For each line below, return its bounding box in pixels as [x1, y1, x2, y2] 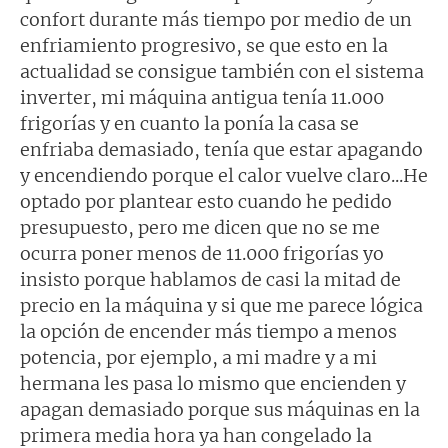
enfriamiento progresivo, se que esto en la [20, 34, 388, 58]
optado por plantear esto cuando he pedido [20, 190, 392, 214]
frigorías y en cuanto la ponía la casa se [20, 112, 359, 136]
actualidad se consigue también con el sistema [20, 60, 424, 84]
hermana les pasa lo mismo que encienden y [20, 372, 406, 396]
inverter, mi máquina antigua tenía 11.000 [20, 86, 384, 110]
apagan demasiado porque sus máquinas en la [20, 398, 420, 422]
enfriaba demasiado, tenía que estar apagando [20, 138, 423, 162]
